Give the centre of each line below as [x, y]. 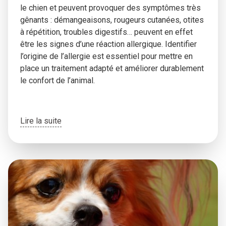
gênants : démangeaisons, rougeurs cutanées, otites [112, 20]
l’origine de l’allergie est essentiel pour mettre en [106, 56]
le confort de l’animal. [59, 80]
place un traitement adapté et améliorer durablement [112, 68]
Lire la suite [41, 121]
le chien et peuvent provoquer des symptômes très [110, 8]
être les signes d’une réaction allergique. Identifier [108, 44]
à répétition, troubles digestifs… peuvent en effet [106, 32]
